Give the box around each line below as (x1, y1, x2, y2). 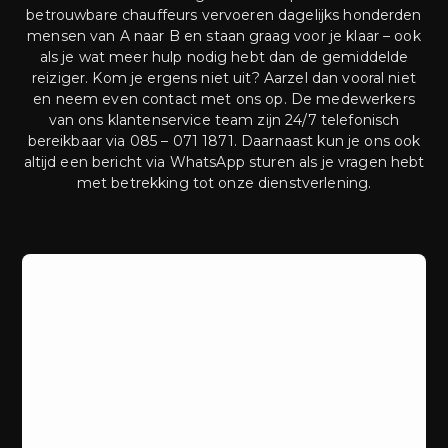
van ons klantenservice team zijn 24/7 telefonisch (48, 111, 400, 130)
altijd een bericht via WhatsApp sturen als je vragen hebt (23, 153, 425, 172)
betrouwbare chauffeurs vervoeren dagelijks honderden (26, 6, 422, 25)
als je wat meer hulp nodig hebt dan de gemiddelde (39, 48, 409, 67)
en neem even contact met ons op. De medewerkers (33, 90, 415, 109)
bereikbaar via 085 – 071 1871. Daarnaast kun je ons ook (27, 132, 421, 151)
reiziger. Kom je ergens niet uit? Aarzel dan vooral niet (32, 69, 416, 88)
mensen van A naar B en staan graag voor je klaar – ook (27, 27, 421, 46)
